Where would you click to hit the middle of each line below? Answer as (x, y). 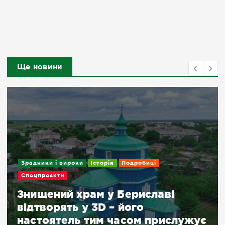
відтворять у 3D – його (81, 207)
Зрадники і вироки (52, 163)
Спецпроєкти (43, 176)
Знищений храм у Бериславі (96, 194)
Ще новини (40, 66)
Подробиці (139, 163)
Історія (102, 163)
